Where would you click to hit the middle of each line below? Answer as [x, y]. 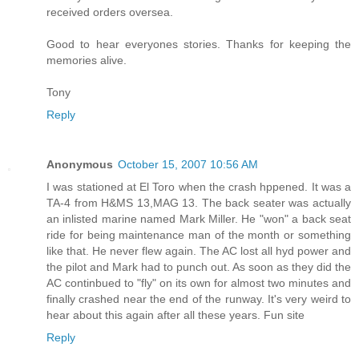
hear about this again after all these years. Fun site [175, 315]
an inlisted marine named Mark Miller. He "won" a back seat [199, 218]
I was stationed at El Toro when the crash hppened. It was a [199, 186]
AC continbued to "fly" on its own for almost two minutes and [199, 282]
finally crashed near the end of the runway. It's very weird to [199, 298]
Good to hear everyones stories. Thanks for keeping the [199, 44]
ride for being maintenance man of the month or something [199, 234]
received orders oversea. [110, 12]
